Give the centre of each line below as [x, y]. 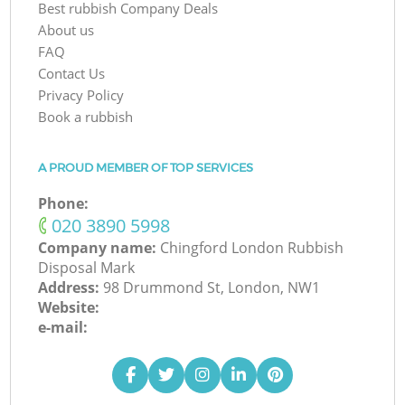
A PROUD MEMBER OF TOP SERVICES [146, 167]
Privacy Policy [81, 95]
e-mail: [63, 328]
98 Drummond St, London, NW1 [212, 288]
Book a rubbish [86, 117]
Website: [69, 308]
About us [66, 30]
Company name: [99, 248]
